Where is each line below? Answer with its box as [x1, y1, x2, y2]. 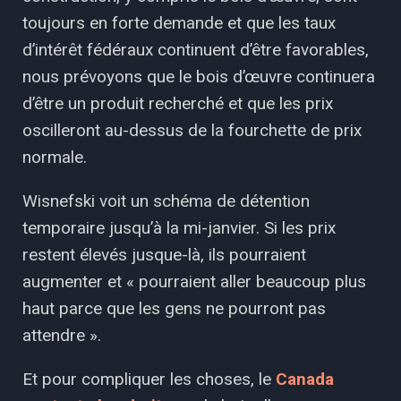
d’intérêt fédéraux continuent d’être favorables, [22, 38, 369, 60]
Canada [276, 368, 334, 389]
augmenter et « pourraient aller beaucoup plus [22, 270, 366, 292]
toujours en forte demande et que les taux [22, 12, 336, 33]
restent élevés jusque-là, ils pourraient [22, 243, 306, 265]
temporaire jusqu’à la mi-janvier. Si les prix [22, 217, 336, 238]
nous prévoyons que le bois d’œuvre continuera [22, 65, 375, 87]
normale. [22, 146, 87, 167]
